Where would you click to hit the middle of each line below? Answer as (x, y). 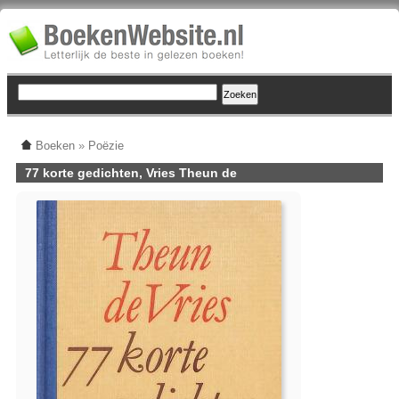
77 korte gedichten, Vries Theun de (131, 173)
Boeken (55, 146)
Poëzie (106, 146)
